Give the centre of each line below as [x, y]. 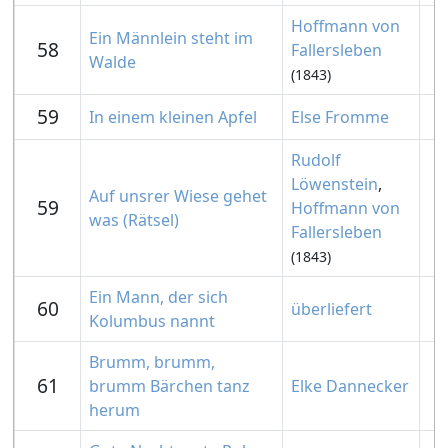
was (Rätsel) [134, 220]
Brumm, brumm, [152, 362]
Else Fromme [340, 117]
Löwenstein [334, 184]
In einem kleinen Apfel [173, 117]
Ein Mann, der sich [158, 297]
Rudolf [316, 160]
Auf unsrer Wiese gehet [178, 196]
